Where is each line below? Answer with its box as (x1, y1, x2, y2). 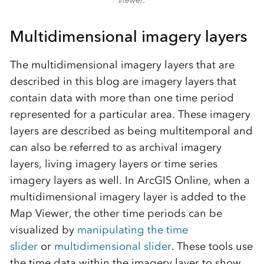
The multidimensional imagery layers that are (9, 58, 235, 71)
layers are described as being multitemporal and (9, 124, 253, 137)
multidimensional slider (54, 239, 171, 253)
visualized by (9, 223, 77, 236)
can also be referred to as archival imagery (9, 140, 222, 154)
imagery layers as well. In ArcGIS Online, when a (9, 173, 250, 187)
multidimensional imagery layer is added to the (9, 190, 246, 203)
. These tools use (171, 239, 253, 253)
